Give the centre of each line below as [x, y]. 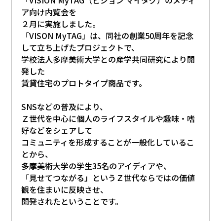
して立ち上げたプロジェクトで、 [80, 47]
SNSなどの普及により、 [65, 106]
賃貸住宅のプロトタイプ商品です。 [84, 83]
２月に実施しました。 [61, 23]
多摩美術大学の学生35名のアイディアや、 [96, 166]
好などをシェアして [57, 130]
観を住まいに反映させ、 [65, 189]
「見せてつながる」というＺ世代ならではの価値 [108, 177]
